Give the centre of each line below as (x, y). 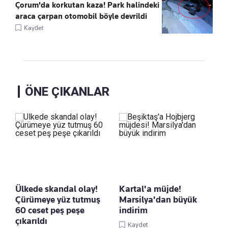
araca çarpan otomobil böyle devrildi (81, 16)
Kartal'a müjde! (150, 189)
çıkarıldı (31, 221)
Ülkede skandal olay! (56, 189)
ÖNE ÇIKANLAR (67, 91)
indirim (133, 210)
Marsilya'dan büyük (158, 199)
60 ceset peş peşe (50, 210)
